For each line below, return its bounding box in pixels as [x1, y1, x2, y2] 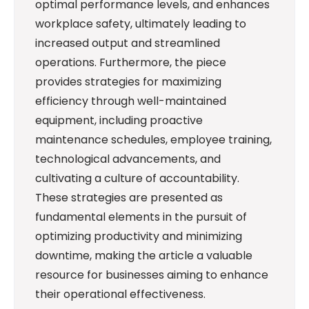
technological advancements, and [35, 150, 221, 167]
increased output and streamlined [35, 34, 220, 51]
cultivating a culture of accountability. [35, 170, 239, 186]
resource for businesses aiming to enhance [35, 266, 268, 283]
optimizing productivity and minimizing [35, 228, 242, 244]
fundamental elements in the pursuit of [35, 208, 247, 225]
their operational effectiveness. [35, 286, 206, 302]
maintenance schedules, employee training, [35, 131, 272, 148]
